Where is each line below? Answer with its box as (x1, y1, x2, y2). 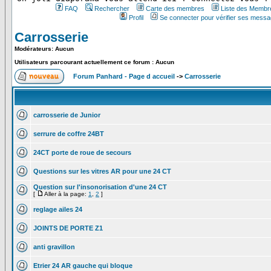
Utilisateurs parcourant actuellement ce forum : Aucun (15, 59, 174, 65)
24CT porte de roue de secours (33, 149, 131, 156)
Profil (128, 14, 143, 21)
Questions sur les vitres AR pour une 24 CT (33, 168, 171, 175)
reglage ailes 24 (33, 206, 82, 213)
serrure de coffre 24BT (33, 130, 104, 137)
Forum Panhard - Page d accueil (73, 73, 175, 80)
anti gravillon (33, 243, 75, 250)
